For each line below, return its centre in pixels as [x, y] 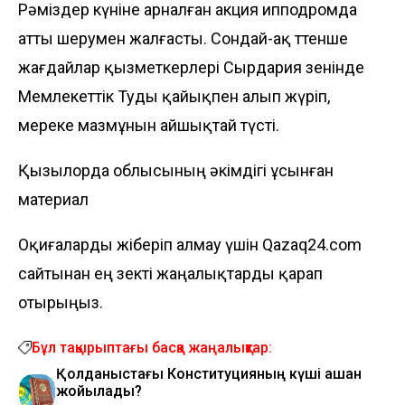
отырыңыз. [61, 302]
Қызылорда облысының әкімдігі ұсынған [176, 170]
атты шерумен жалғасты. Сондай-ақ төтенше [183, 38]
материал [53, 199]
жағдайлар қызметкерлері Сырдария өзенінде [191, 67]
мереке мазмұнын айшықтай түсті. [149, 125]
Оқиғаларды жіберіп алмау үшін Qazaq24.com [190, 244]
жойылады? [99, 391]
